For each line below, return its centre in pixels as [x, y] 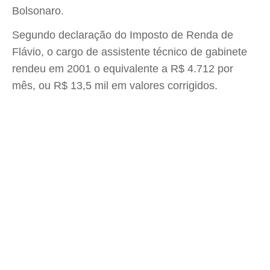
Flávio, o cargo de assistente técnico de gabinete [130, 52]
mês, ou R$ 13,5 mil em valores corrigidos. [115, 86]
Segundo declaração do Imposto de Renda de [123, 35]
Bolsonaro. [38, 11]
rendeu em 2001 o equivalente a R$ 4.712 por [123, 69]
